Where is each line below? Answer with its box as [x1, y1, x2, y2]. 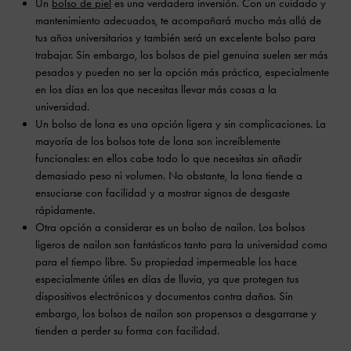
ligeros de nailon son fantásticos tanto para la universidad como [35, 237, 327, 252]
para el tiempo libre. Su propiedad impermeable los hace [35, 255, 297, 270]
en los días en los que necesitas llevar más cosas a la [35, 82, 277, 97]
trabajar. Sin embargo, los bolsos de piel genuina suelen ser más [35, 48, 327, 63]
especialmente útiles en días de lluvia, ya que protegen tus [35, 272, 299, 287]
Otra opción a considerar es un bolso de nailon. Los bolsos [35, 220, 305, 235]
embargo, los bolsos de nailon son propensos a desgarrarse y [35, 306, 317, 321]
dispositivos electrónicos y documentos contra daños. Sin [35, 289, 293, 304]
